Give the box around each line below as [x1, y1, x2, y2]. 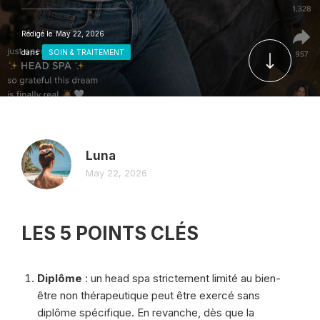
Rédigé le [21, 29, 52, 38]
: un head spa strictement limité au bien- [82, 271, 281, 285]
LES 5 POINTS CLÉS [21, 222, 199, 244]
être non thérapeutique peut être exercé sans [37, 289, 260, 302]
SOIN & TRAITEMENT [49, 48, 124, 56]
